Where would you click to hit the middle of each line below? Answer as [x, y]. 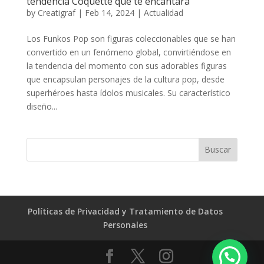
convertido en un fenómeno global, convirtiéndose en [128, 52]
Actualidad [163, 12]
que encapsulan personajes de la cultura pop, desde [125, 79]
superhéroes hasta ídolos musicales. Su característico [128, 93]
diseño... [42, 106]
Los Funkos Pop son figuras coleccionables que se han [131, 38]
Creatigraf [56, 12]
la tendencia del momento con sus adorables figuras [126, 65]
